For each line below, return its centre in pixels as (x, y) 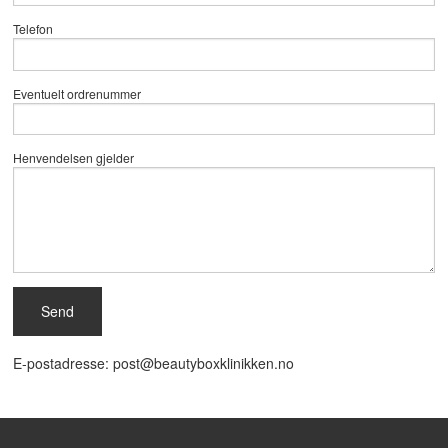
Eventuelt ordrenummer (77, 93)
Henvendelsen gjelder (74, 158)
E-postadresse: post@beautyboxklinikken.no (154, 363)
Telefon (33, 29)
